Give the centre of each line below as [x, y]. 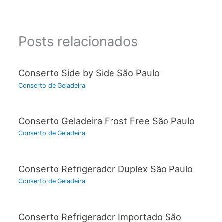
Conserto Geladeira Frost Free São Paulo [106, 121]
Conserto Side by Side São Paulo [89, 73]
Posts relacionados [78, 41]
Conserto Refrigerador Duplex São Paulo [105, 169]
